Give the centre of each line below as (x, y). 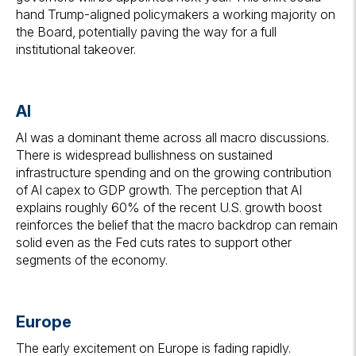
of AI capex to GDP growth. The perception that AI (159, 190)
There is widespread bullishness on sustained (144, 155)
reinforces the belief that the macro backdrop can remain (177, 225)
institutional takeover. (76, 50)
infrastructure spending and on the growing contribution (174, 173)
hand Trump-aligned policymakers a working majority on (176, 15)
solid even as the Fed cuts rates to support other (154, 243)
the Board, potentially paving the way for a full (146, 32)
